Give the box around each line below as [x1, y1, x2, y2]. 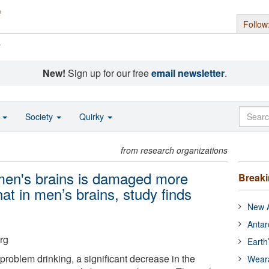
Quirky [79, 110, 106, 122]
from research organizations [121, 144, 228, 156]
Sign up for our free [65, 66, 151, 80]
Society [25, 110, 55, 122]
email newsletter [151, 66, 225, 80]
